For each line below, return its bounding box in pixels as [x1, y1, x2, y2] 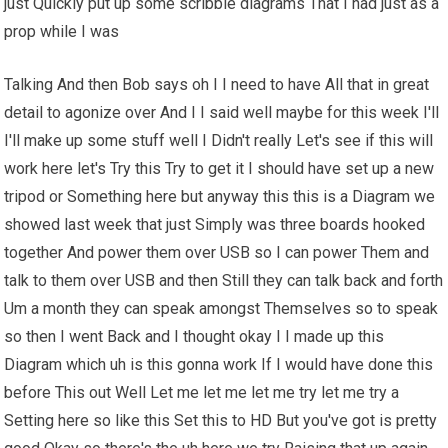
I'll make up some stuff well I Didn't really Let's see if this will [4, 131, 434, 151]
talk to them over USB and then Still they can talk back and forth [4, 271, 444, 291]
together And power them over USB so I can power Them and [4, 243, 430, 263]
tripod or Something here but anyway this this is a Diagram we [4, 187, 436, 207]
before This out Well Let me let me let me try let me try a [4, 383, 400, 403]
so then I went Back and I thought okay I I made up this [4, 327, 385, 347]
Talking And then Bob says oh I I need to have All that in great [4, 75, 430, 95]
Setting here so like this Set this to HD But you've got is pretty [4, 411, 438, 431]
